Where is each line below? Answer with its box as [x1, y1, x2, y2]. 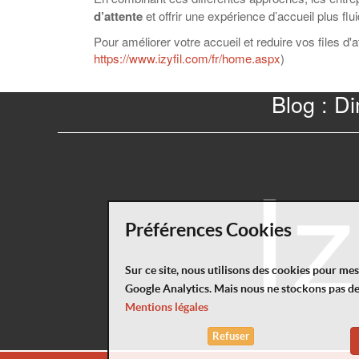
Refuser [212, 330, 250, 343]
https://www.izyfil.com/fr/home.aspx [94, 50, 280, 67]
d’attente [94, 6, 143, 25]
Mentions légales [125, 301, 209, 314]
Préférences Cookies [125, 220, 292, 241]
